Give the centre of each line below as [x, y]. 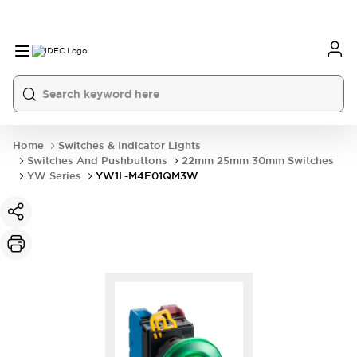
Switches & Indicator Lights [129, 145]
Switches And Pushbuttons [97, 161]
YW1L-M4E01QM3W [147, 176]
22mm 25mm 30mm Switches [258, 161]
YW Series [54, 176]
